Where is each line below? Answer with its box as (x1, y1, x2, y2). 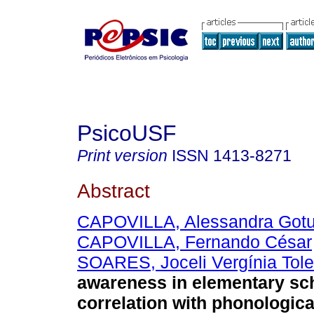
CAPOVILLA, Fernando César (77, 232, 312, 252)
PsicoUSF (77, 121, 177, 146)
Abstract (77, 179, 150, 202)
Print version (77, 146, 168, 165)
